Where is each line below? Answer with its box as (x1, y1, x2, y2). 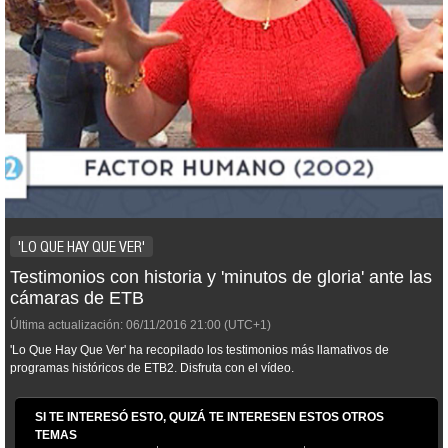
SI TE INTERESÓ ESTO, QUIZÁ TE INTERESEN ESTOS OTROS (35, 410, 384, 424)
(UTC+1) (221, 318, 271, 332)
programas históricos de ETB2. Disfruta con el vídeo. (10, 361, 294, 375)
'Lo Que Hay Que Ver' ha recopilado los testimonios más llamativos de (10, 343, 389, 357)
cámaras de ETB (10, 288, 144, 308)
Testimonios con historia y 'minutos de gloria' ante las (10, 267, 432, 287)
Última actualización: (10, 318, 123, 332)
